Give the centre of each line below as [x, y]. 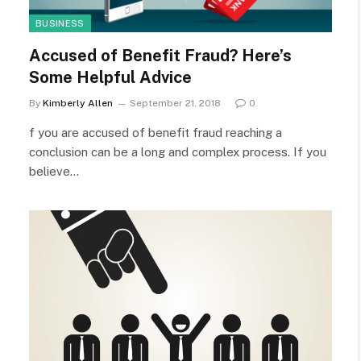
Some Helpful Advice [110, 77]
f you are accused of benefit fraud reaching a [156, 133]
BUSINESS [60, 23]
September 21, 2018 [175, 103]
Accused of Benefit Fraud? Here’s [160, 56]
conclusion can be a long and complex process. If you [178, 152]
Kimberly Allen [78, 103]
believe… [54, 171]
